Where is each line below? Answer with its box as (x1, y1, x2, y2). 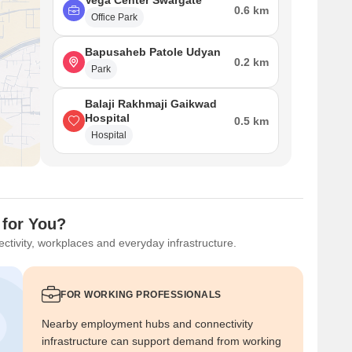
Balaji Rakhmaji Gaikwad (85, 97, 217, 110)
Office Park (91, 12, 137, 23)
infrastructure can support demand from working (42, 335, 281, 347)
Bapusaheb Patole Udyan (85, 46, 221, 58)
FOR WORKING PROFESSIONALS (60, 289, 222, 300)
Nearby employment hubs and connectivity (42, 317, 253, 330)
